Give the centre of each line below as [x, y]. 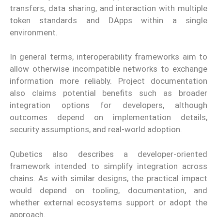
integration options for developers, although [108, 105]
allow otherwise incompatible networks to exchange [108, 69]
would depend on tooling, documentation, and [108, 190]
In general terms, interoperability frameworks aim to [108, 57]
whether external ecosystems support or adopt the [108, 202]
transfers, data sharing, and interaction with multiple [108, 8]
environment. [34, 32]
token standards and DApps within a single [108, 20]
